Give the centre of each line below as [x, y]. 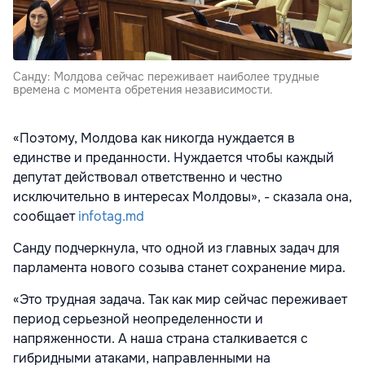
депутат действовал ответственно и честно [148, 178]
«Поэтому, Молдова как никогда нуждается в [154, 139]
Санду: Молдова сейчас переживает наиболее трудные [166, 77]
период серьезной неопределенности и [138, 319]
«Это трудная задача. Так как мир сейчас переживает [180, 300]
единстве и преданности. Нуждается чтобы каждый [174, 158]
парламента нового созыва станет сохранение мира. [179, 268]
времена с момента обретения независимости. [143, 90]
